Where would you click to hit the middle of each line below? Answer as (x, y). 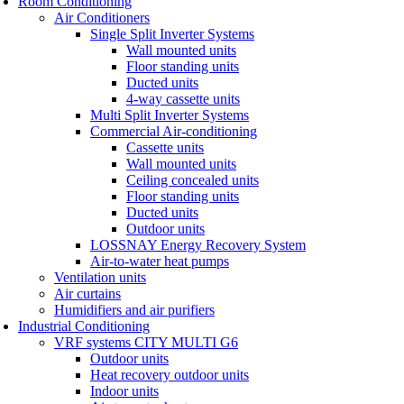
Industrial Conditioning (84, 326)
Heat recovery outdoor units (170, 374)
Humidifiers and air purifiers (134, 309)
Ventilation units (100, 277)
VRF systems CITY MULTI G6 (146, 342)
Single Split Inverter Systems (172, 33)
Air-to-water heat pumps (160, 261)
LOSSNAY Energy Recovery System (198, 244)
